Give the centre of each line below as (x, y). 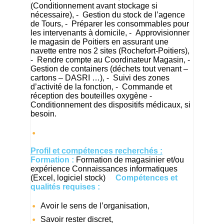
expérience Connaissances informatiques (104, 168)
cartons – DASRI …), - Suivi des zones (100, 77)
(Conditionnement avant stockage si (94, 5)
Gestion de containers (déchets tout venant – (109, 68)
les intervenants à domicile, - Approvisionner (110, 32)
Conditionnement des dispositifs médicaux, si (110, 104)
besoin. (43, 113)
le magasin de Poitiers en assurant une (99, 41)
